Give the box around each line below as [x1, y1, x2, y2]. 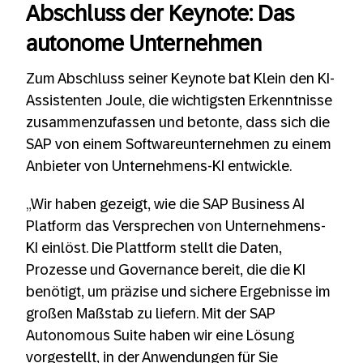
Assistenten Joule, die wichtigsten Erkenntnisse [26, 92, 332, 109]
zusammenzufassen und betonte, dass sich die [26, 114, 330, 131]
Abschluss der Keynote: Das [26, 2, 294, 27]
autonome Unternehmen [26, 32, 262, 57]
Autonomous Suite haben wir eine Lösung [26, 327, 294, 344]
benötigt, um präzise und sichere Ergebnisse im [26, 284, 331, 301]
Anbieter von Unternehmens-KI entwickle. [26, 158, 292, 175]
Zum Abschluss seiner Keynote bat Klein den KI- [26, 70, 335, 88]
